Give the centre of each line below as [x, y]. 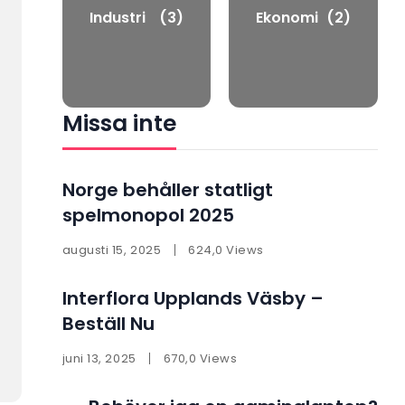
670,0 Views [200, 358]
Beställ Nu [108, 324]
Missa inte [119, 123]
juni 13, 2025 [99, 358]
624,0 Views [226, 250]
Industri [117, 18]
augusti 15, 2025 [112, 250]
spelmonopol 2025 [148, 215]
